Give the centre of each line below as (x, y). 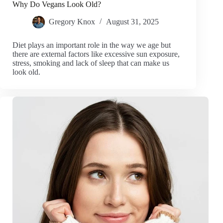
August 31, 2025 (132, 22)
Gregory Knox (72, 22)
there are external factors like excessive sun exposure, (96, 54)
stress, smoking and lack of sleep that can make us (91, 63)
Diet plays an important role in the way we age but (92, 45)
